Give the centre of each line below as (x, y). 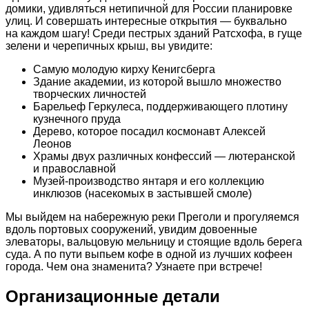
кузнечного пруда (77, 119)
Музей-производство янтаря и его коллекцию (149, 181)
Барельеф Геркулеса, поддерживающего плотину (160, 106)
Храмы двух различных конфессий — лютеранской (164, 156)
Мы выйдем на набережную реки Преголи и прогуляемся (152, 217)
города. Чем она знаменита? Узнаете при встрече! (134, 266)
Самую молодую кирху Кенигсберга (124, 69)
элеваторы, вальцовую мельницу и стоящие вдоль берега (154, 241)
